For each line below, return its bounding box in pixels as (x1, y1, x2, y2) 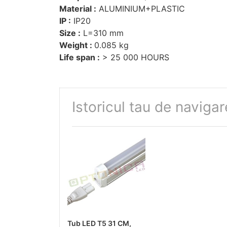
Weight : (59, 40, 94, 50)
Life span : (59, 52, 100, 62)
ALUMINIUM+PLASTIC (96, 3, 185, 14)
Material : (59, 3, 96, 14)
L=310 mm (81, 27, 124, 38)
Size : (59, 27, 81, 38)
